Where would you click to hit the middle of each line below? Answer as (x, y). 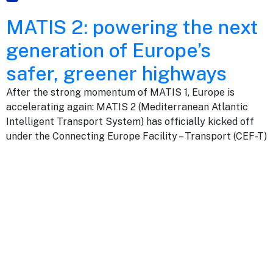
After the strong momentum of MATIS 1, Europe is (120, 93)
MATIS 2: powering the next (132, 27)
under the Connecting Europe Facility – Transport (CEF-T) (136, 136)
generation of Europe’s (108, 51)
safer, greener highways (116, 74)
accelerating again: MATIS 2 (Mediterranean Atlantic (127, 107)
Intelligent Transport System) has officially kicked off (130, 122)
